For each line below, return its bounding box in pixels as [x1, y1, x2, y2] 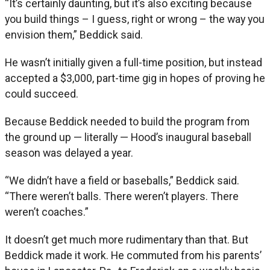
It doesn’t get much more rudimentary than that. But [5, 233, 248, 246]
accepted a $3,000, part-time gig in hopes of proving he [5, 71, 265, 84]
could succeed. [5, 87, 78, 100]
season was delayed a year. [5, 146, 133, 159]
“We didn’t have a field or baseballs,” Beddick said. [5, 174, 239, 187]
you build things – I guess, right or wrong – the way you [5, 12, 265, 25]
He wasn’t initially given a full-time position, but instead [5, 55, 262, 69]
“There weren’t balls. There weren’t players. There [5, 189, 239, 202]
